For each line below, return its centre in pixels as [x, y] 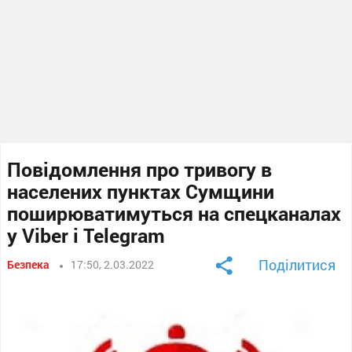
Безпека [29, 264]
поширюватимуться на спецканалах [174, 213]
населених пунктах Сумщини [141, 191]
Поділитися [297, 264]
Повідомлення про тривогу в [140, 169]
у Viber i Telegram [86, 235]
